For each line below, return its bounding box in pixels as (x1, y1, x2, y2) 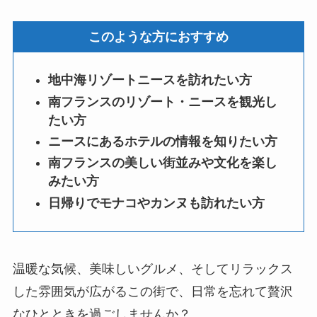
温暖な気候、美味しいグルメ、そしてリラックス (12, 261, 293, 276)
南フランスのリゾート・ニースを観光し (48, 94, 278, 109)
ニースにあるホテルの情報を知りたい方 (48, 134, 278, 149)
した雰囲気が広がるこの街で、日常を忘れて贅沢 (12, 284, 293, 299)
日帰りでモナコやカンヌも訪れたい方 (48, 195, 265, 210)
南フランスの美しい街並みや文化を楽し (48, 156, 278, 171)
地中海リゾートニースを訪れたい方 (48, 73, 253, 88)
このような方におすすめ (88, 30, 229, 45)
